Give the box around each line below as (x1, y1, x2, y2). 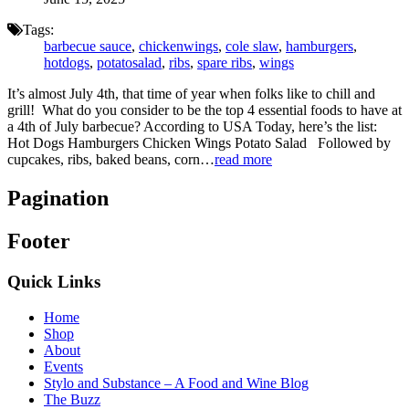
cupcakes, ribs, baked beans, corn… (7, 152, 215, 168)
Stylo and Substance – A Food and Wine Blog (44, 374, 309, 391)
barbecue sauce (44, 38, 131, 55)
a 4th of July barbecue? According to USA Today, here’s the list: (7, 119, 377, 135)
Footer (7, 228, 70, 253)
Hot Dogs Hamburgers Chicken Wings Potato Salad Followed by (7, 135, 391, 152)
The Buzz (44, 391, 100, 407)
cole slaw (225, 38, 278, 55)
